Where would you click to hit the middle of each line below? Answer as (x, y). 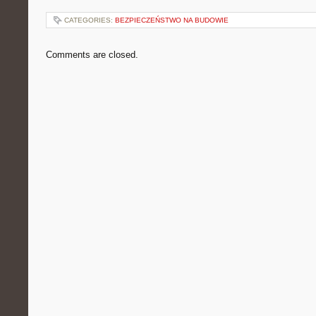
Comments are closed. (92, 55)
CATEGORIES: (90, 20)
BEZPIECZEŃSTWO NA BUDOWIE (172, 20)
